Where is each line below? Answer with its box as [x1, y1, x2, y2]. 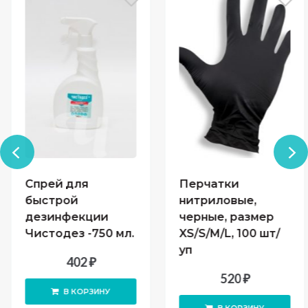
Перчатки [175, 177, 235, 191]
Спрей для [21, 177, 85, 191]
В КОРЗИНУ [60, 287, 107, 297]
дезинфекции [21, 210, 104, 224]
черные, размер [175, 210, 270, 224]
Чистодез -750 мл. [21, 227, 131, 241]
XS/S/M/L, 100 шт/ [175, 227, 276, 241]
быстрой [21, 194, 74, 208]
